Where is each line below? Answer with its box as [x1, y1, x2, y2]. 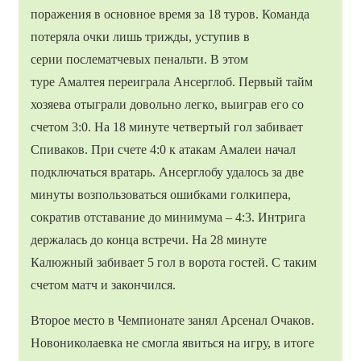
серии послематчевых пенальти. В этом [31, 52, 248, 66]
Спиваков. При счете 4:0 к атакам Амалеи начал [31, 142, 296, 156]
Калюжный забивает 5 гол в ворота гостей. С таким [31, 255, 317, 269]
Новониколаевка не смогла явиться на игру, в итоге [31, 335, 314, 350]
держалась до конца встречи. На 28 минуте [31, 232, 267, 247]
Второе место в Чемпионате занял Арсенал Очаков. [31, 313, 314, 327]
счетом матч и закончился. [31, 277, 176, 292]
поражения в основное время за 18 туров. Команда [31, 6, 309, 21]
